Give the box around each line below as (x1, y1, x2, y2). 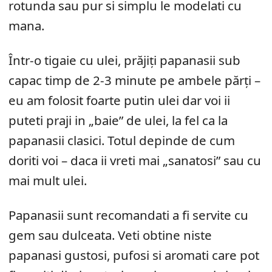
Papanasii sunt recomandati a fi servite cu (8, 206, 248, 223)
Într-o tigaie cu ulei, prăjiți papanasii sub (8, 51, 240, 69)
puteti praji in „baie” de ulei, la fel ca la (8, 111, 228, 129)
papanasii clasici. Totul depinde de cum (8, 131, 235, 149)
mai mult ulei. (8, 171, 87, 189)
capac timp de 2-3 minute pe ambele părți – (8, 71, 260, 89)
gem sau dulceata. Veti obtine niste (8, 226, 212, 243)
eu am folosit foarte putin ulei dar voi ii (8, 91, 230, 109)
